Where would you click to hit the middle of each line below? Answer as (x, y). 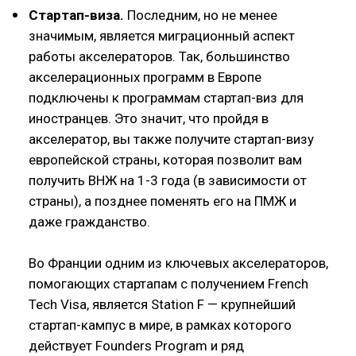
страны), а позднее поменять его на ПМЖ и (163, 201)
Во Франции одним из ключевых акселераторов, (178, 263)
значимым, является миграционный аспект (162, 35)
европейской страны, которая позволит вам (165, 159)
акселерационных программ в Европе (145, 77)
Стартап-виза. (78, 15)
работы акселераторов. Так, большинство (159, 56)
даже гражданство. (89, 221)
